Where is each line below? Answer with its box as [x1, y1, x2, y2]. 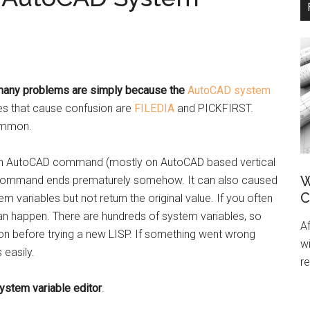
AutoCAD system [188, 84, 271, 97]
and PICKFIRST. [174, 102, 253, 115]
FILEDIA [134, 102, 174, 115]
